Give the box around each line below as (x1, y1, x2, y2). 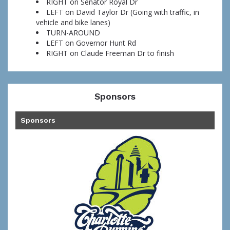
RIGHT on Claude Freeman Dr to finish (46, 48, 174, 59)
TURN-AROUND (46, 28, 100, 38)
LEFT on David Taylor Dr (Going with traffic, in (46, 7, 199, 17)
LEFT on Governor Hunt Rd (46, 38, 136, 48)
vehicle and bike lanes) (36, 17, 110, 28)
